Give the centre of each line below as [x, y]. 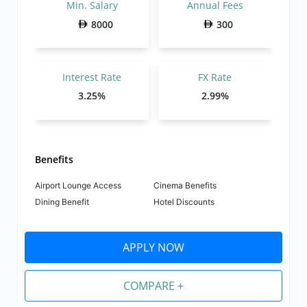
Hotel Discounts [184, 202]
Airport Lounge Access [78, 186]
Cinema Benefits [185, 186]
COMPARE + [153, 286]
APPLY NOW [153, 248]
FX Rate [215, 77]
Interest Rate [92, 77]
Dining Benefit [62, 202]
